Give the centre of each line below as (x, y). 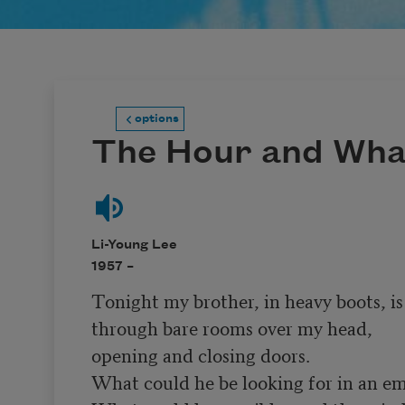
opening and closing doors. (200, 354)
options (156, 119)
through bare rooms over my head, (231, 327)
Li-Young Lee (134, 245)
